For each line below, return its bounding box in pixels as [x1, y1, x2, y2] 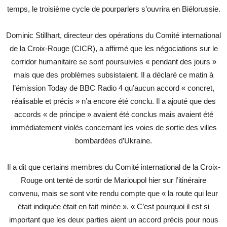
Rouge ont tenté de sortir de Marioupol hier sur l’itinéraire [21, 176, 206, 185]
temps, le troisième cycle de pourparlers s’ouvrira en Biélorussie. [7, 5, 220, 14]
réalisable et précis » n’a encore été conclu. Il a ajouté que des [11, 97, 216, 106]
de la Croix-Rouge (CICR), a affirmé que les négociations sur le [9, 44, 218, 53]
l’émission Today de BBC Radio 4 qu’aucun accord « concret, [13, 84, 214, 93]
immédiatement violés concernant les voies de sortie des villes [10, 123, 217, 132]
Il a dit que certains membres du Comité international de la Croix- [7, 163, 220, 172]
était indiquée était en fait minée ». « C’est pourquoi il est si [18, 202, 209, 211]
